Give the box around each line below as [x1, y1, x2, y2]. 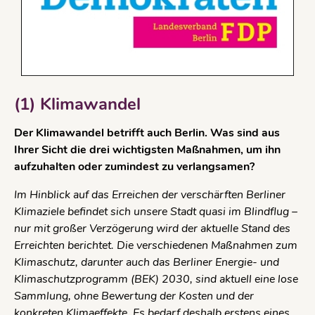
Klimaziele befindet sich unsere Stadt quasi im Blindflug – [14, 203, 297, 219]
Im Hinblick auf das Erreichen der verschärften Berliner [14, 186, 285, 202]
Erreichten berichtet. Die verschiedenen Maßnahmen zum [14, 237, 297, 253]
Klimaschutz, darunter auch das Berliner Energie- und [14, 254, 279, 270]
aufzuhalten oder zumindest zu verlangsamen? [14, 158, 255, 174]
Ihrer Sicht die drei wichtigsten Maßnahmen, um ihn [14, 141, 281, 157]
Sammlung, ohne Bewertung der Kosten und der [14, 288, 254, 304]
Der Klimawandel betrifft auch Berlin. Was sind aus [14, 124, 280, 141]
